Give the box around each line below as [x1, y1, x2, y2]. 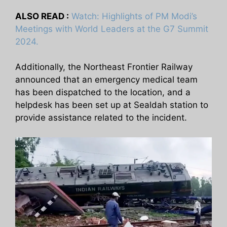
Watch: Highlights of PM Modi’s [71, 11, 197, 21]
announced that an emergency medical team [15, 74, 198, 85]
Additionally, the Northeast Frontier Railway [15, 62, 193, 72]
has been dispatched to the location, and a [15, 87, 191, 98]
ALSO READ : [15, 11, 69, 21]
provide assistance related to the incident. [15, 112, 187, 123]
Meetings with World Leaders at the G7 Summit [15, 23, 208, 34]
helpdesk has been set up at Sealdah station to [15, 100, 208, 110]
